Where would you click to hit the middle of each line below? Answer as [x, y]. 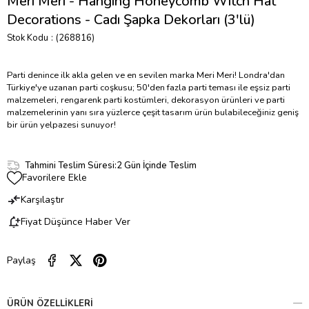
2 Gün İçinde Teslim [156, 165]
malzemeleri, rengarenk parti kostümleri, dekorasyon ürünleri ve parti [146, 100]
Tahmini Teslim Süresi [69, 165]
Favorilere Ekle [54, 178]
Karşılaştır [42, 200]
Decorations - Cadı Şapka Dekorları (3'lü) [131, 20]
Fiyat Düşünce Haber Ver [76, 222]
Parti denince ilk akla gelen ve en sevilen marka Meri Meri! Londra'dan [146, 76]
